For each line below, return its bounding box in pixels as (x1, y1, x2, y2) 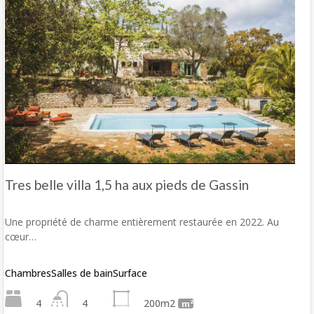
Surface (113, 266, 147, 280)
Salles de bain (51, 266, 113, 280)
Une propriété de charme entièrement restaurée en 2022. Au (5, 215, 279, 229)
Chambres (5, 266, 51, 280)
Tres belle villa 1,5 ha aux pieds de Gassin (5, 177, 249, 193)
